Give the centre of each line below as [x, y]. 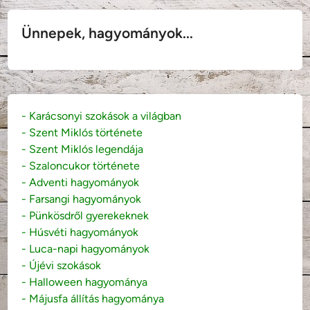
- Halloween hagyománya [85, 282]
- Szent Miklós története [82, 132]
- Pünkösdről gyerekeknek [85, 215]
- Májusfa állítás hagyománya [93, 298]
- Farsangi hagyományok [82, 199]
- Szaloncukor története [81, 165]
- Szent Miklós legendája [83, 149]
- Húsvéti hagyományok [80, 232]
